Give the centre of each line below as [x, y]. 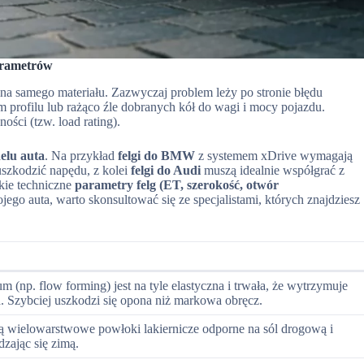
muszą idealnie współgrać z [273, 170]
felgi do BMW [157, 155]
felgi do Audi [166, 170]
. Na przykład [82, 155]
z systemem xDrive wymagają [274, 155]
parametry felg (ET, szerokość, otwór [177, 184]
